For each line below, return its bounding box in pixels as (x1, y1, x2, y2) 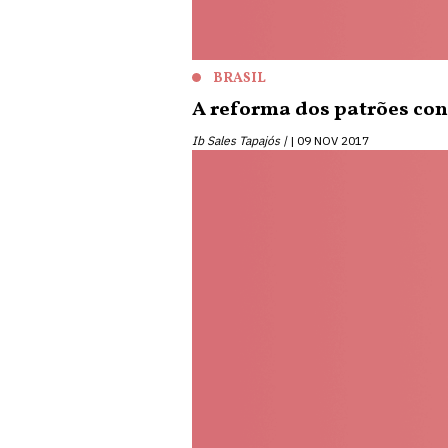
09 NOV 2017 (297, 133, 369, 148)
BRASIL (213, 69, 266, 88)
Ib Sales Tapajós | (192, 133, 287, 148)
